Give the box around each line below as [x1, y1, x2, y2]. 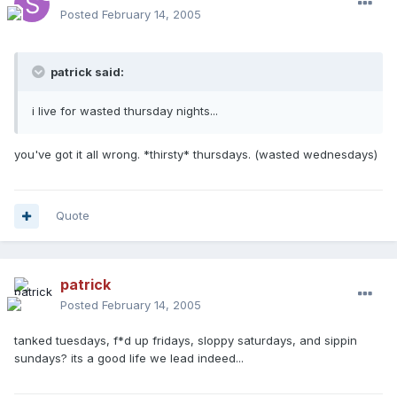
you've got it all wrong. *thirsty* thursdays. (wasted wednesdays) [14, 147, 378, 162]
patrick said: [48, 65, 124, 80]
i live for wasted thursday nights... [32, 104, 218, 119]
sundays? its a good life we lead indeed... [14, 351, 244, 366]
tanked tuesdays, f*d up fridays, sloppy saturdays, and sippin [14, 333, 357, 348]
